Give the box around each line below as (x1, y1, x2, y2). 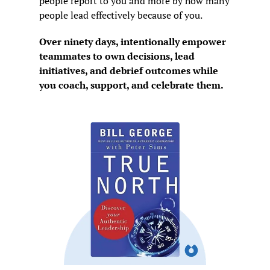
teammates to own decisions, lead (39, 49, 195, 63)
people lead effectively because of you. (39, 8, 202, 22)
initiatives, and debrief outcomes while (39, 64, 218, 78)
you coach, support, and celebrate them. (39, 78, 224, 92)
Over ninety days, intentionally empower (39, 35, 226, 49)
